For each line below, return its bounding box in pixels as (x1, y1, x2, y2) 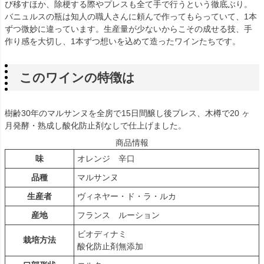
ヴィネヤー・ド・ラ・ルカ (77, 191, 176, 201)
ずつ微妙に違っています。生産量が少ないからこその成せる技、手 (5, 24, 252, 34)
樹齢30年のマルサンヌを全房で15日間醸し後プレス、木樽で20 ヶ (5, 108, 250, 118)
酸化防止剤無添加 (77, 241, 143, 251)
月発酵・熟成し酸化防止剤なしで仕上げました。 (5, 120, 186, 130)
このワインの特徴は (19, 70, 135, 84)
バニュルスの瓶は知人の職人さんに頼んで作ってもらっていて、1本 (5, 12, 257, 21)
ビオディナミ (77, 229, 127, 239)
